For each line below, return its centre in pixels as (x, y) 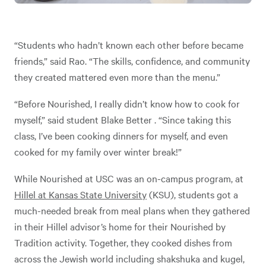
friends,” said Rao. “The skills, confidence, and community (132, 61)
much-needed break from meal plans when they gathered (132, 210)
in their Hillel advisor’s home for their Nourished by (120, 227)
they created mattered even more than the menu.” (117, 77)
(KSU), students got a (192, 194)
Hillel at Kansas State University (80, 194)
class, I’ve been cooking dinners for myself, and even (121, 136)
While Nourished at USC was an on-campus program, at (129, 178)
